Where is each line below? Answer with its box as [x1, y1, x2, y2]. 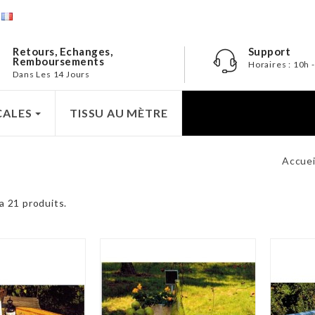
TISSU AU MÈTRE [70, 106, 168, 120]
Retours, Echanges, [13, 45, 113, 58]
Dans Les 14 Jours [13, 69, 91, 79]
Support [247, 45, 291, 58]
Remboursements [13, 55, 105, 67]
